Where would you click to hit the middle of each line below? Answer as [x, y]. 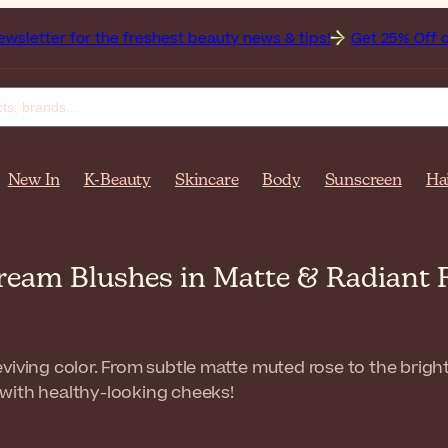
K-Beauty [117, 181]
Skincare [206, 181]
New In [33, 181]
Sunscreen [363, 181]
